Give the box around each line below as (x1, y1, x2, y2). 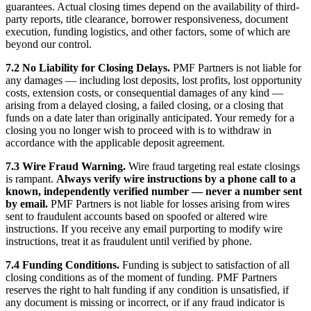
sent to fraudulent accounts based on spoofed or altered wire (6, 210, 267, 222)
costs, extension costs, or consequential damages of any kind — (6, 86, 283, 99)
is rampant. (6, 172, 56, 185)
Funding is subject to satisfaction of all (119, 258, 289, 271)
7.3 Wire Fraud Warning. (6, 160, 126, 172)
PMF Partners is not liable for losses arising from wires (48, 197, 289, 210)
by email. (6, 197, 48, 210)
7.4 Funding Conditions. (6, 258, 119, 271)
